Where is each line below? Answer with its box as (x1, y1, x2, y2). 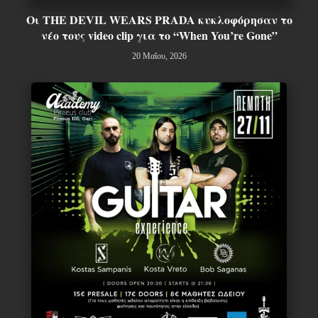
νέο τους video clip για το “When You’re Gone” (40, 26, 278, 43)
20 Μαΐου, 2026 (131, 50, 187, 61)
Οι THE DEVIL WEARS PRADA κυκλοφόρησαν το (26, 11, 292, 28)
